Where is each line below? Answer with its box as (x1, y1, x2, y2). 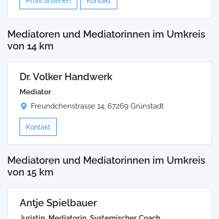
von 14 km (7, 40, 54, 52)
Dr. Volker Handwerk (20, 70, 112, 83)
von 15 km (7, 166, 54, 178)
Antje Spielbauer (20, 197, 97, 209)
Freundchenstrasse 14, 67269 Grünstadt (31, 101, 164, 110)
